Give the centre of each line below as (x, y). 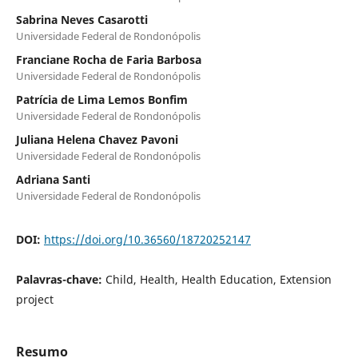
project (34, 299)
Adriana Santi (53, 179)
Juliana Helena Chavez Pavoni (97, 139)
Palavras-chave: (60, 279)
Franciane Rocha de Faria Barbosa (108, 59)
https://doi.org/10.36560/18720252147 (147, 239)
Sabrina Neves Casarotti (82, 19)
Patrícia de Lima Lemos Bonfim (101, 99)
